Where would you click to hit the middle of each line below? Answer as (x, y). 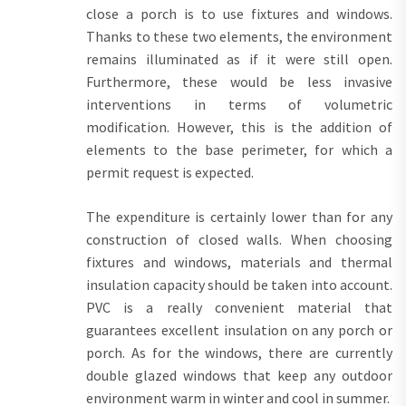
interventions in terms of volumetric (239, 104)
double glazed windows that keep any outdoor (239, 375)
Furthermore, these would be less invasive (239, 81)
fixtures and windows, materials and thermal (239, 261)
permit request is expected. (170, 172)
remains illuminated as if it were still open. (239, 58)
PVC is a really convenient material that (239, 307)
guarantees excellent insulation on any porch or (239, 329)
